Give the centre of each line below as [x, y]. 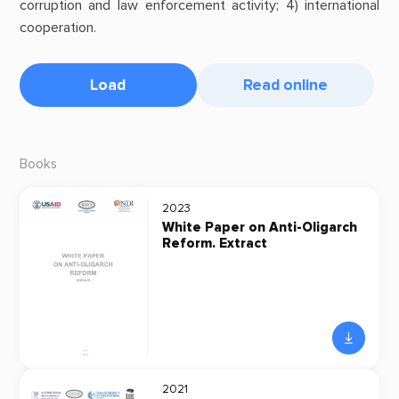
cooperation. [57, 27]
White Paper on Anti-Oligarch [259, 228]
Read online [285, 85]
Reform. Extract [214, 244]
